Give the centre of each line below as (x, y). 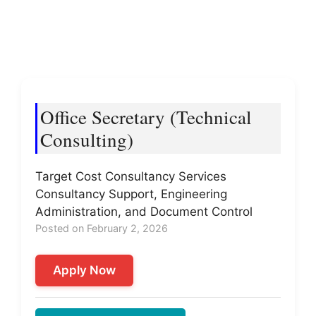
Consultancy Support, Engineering (131, 194)
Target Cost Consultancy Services (131, 176)
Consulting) (87, 139)
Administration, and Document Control (144, 211)
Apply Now (84, 270)
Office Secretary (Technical (146, 117)
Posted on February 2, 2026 (102, 228)
